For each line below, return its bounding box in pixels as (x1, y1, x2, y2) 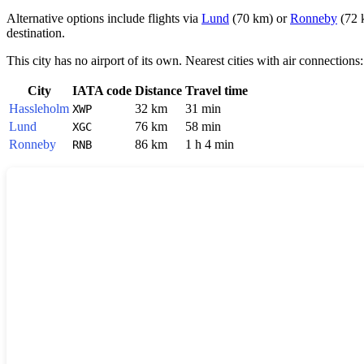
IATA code (72, 83, 132, 97)
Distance (135, 83, 182, 97)
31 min (185, 101, 221, 115)
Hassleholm (9, 101, 69, 115)
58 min (185, 119, 221, 133)
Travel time (185, 83, 248, 97)
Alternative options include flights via (6, 11, 201, 25)
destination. (6, 25, 65, 40)
